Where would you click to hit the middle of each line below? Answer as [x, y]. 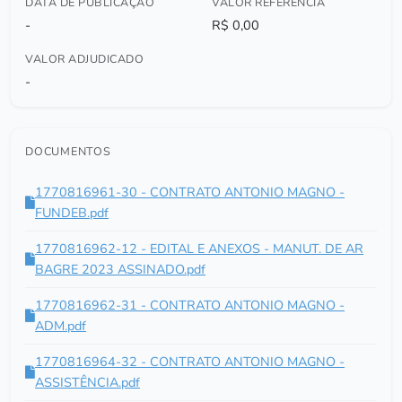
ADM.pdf [61, 326]
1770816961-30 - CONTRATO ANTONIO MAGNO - [190, 192]
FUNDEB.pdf [72, 213]
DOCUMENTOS [68, 151]
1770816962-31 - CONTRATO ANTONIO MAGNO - [190, 305]
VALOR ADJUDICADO [85, 59]
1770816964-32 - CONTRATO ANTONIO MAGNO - [190, 362]
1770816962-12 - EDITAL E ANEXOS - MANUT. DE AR [199, 249]
